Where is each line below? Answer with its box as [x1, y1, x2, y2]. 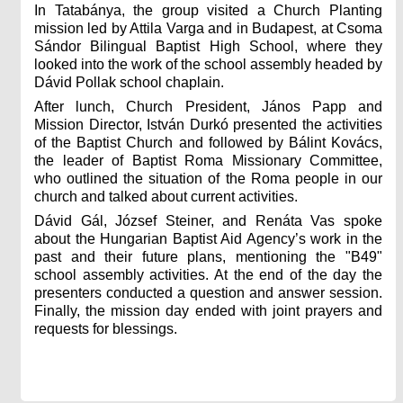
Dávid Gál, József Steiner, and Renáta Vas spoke [34, 212, 382, 228]
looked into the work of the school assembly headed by [34, 56, 382, 72]
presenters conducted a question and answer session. [34, 284, 382, 300]
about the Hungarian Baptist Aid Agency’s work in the [34, 230, 382, 246]
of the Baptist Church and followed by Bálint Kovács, [34, 134, 382, 150]
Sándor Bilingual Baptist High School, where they [34, 38, 382, 54]
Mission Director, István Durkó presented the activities [34, 116, 382, 132]
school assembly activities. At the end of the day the [34, 266, 382, 282]
